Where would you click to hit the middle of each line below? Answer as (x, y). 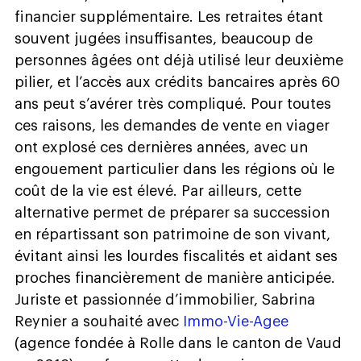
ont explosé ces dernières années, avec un (161, 147)
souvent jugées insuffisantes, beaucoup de (164, 38)
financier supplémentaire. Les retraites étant (169, 17)
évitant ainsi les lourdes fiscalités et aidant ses (176, 256)
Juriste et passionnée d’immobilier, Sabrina (165, 299)
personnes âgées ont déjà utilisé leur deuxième (179, 60)
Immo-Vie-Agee (236, 321)
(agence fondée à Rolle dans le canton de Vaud (178, 343)
